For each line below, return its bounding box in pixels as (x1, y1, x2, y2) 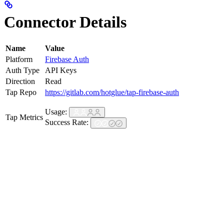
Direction (5, 76, 35, 85)
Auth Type (5, 65, 39, 74)
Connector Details (4, 13, 126, 31)
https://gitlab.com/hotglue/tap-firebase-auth (45, 87, 179, 96)
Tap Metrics (5, 112, 43, 121)
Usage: (45, 107, 69, 116)
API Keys (45, 65, 76, 74)
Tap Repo (5, 87, 36, 96)
